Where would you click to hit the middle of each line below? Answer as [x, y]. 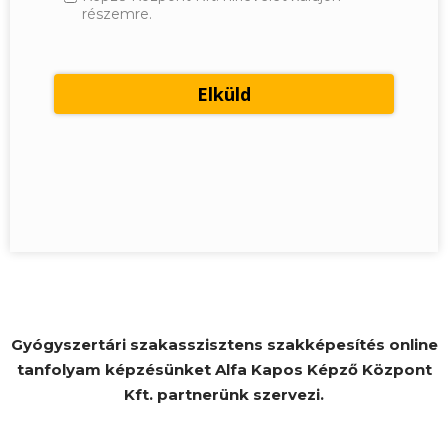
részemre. [117, 14]
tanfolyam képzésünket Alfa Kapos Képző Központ [224, 370]
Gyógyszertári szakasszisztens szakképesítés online [224, 345]
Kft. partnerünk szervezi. [224, 395]
